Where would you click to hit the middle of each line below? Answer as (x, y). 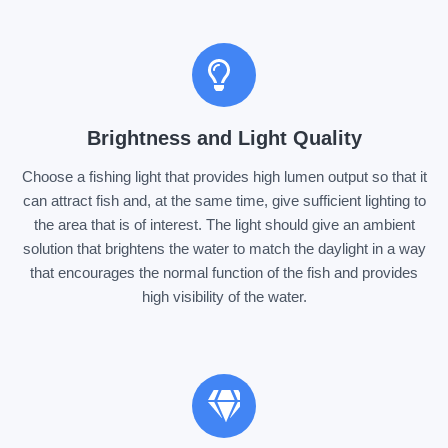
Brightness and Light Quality (224, 137)
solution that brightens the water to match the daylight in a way (224, 248)
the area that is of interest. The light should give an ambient (224, 224)
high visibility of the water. (224, 296)
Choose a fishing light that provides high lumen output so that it (224, 176)
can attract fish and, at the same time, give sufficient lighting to (224, 200)
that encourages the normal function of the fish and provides (224, 272)
